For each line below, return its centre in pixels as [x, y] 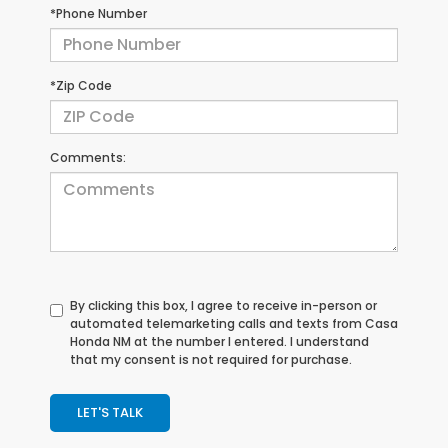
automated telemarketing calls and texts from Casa [234, 323]
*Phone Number [98, 13]
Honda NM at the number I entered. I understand [219, 341]
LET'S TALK [110, 412]
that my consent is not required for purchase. [211, 359]
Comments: [88, 157]
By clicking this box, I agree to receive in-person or [223, 305]
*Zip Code [81, 85]
